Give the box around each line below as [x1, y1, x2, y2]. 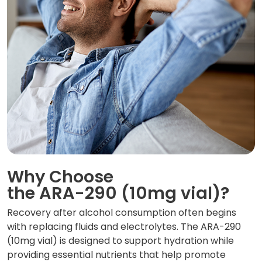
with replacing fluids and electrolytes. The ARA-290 [7, 220, 241, 234]
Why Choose [7, 165, 113, 189]
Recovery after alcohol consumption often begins [7, 206, 236, 220]
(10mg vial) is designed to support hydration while [7, 234, 234, 248]
